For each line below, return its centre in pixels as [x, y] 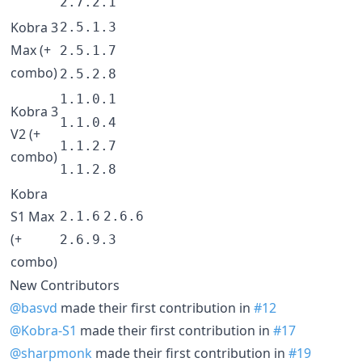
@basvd [34, 308]
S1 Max [32, 217]
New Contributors [65, 285]
